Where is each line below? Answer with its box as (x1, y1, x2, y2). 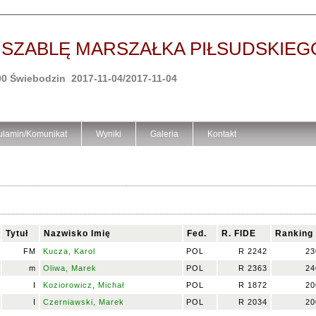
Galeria (150, 129, 178, 139)
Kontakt (207, 129, 236, 139)
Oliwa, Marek (43, 264, 97, 272)
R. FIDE (221, 229, 256, 238)
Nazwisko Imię (44, 229, 111, 238)
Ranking (275, 229, 313, 238)
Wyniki (96, 129, 121, 139)
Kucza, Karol (43, 247, 95, 255)
